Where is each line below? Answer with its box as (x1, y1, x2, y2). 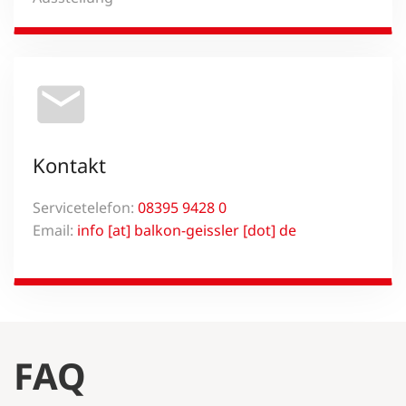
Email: (33, 219, 77, 240)
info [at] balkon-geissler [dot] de (77, 219, 296, 240)
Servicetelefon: (33, 197, 138, 217)
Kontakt (33, 150, 106, 179)
